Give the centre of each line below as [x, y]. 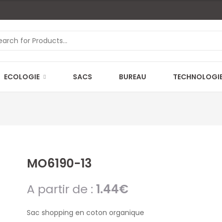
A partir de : [61, 189]
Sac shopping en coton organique [85, 213]
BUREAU [133, 77]
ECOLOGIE [22, 77]
